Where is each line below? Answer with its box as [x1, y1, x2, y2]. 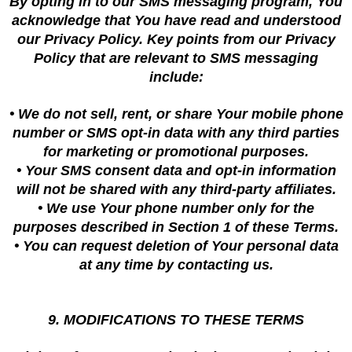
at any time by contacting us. [79, 257, 273, 273]
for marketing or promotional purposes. [43, 144, 309, 159]
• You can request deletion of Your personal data [13, 238, 339, 254]
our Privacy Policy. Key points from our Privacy [16, 31, 335, 47]
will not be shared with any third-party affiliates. [16, 181, 336, 197]
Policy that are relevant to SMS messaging [34, 50, 318, 66]
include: [148, 69, 203, 85]
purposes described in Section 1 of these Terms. [13, 219, 339, 235]
